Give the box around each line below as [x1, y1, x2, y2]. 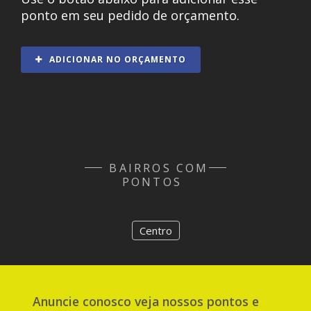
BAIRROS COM [109, 160, 209, 176]
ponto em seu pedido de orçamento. [21, 6, 239, 24]
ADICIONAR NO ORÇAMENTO [47, 53, 186, 66]
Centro [139, 224, 172, 238]
